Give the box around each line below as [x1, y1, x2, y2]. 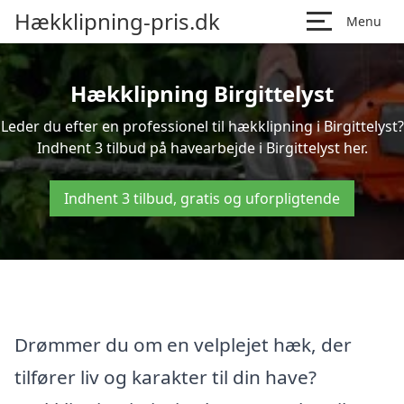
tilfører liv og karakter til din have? [14, 363, 317, 390]
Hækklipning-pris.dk [14, 6, 220, 36]
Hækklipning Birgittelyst [70, 78, 334, 108]
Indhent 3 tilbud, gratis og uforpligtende [64, 188, 340, 208]
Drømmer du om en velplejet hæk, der [14, 331, 352, 357]
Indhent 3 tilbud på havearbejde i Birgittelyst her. [36, 138, 368, 158]
